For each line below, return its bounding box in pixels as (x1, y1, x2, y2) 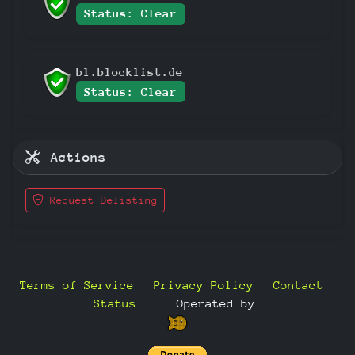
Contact (273, 278, 323, 292)
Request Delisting (44, 194, 158, 207)
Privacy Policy (153, 278, 254, 292)
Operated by (177, 296, 255, 311)
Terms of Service (19, 278, 134, 292)
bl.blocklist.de (76, 64, 183, 78)
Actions (43, 150, 106, 166)
